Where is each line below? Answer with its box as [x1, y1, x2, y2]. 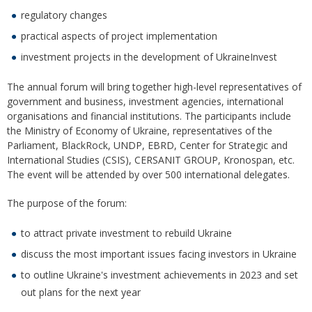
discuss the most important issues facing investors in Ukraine [21, 247, 297, 261]
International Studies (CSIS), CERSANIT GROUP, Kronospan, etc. [7, 153, 295, 167]
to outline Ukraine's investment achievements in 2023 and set [21, 268, 298, 282]
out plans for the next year [21, 286, 141, 299]
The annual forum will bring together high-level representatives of [7, 80, 302, 94]
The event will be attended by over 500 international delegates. [7, 168, 290, 182]
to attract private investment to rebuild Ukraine [21, 226, 232, 240]
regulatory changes [21, 8, 107, 22]
